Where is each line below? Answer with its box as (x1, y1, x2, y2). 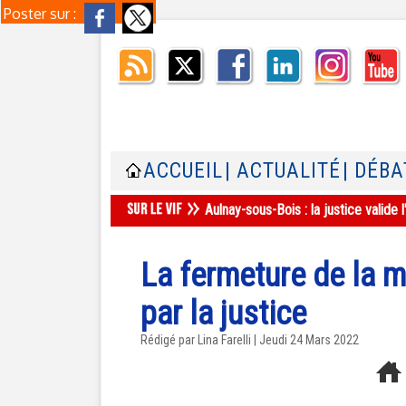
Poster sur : (4, 5, 80, 23)
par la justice (140, 295, 306, 333)
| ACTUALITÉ (225, 159, 341, 183)
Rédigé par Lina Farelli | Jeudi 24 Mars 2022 (140, 333, 359, 347)
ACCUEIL (143, 159, 223, 183)
